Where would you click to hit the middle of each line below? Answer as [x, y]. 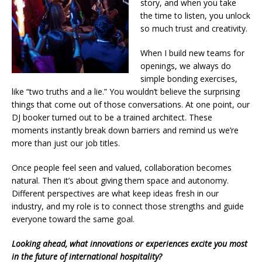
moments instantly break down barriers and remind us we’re [125, 130]
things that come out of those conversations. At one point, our [131, 104]
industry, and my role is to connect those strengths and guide [128, 206]
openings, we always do [186, 65]
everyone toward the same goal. [73, 219]
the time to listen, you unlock [195, 15]
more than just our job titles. [66, 143]
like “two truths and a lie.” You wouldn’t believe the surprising [126, 91]
